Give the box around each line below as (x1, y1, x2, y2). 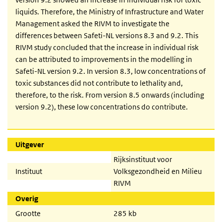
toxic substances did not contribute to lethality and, (15, 78, 183, 88)
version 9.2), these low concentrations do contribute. (15, 102, 188, 112)
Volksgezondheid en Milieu (113, 166, 202, 176)
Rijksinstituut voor (113, 155, 172, 165)
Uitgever (15, 140, 44, 150)
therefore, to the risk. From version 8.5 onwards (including (15, 90, 204, 100)
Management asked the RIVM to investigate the (15, 19, 169, 29)
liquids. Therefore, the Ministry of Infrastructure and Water (15, 7, 204, 17)
